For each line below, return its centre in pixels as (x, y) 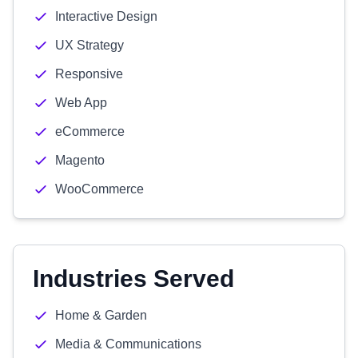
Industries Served (133, 278)
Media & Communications (128, 344)
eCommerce (90, 131)
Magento (80, 160)
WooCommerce (99, 189)
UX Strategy (89, 45)
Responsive (89, 74)
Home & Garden (101, 315)
